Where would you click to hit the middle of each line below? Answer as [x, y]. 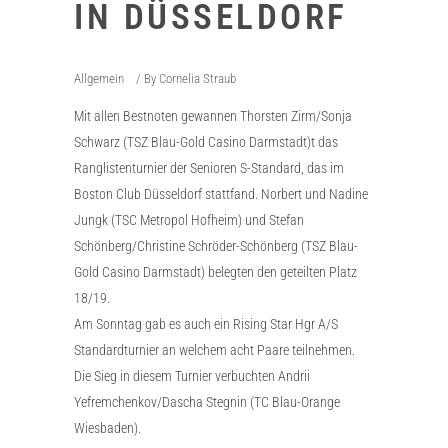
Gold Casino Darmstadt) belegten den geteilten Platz [215, 272]
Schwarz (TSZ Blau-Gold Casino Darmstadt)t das [206, 142]
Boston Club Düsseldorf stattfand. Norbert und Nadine [221, 194]
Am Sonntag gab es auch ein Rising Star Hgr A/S [206, 324]
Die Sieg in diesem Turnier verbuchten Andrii [192, 376]
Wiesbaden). [107, 428]
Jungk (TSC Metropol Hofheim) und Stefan [189, 220]
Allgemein [99, 78]
